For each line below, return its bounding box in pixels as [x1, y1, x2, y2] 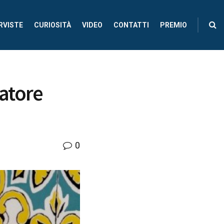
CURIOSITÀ [34, 21, 71, 29]
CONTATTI [113, 21, 149, 29]
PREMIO [160, 21, 187, 29]
